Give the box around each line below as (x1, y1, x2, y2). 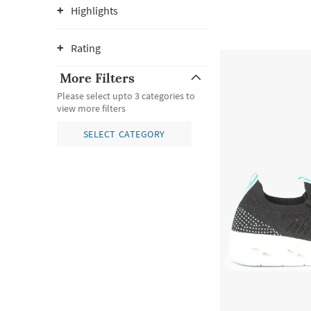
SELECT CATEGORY (83, 128, 165, 140)
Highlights (71, 3, 118, 17)
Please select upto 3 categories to (57, 90, 195, 102)
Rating (71, 41, 101, 55)
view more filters (57, 102, 126, 115)
